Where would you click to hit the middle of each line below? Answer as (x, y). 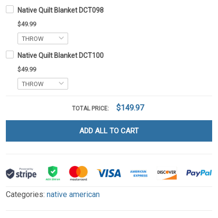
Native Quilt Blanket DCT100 (61, 56)
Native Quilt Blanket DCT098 (61, 10)
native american (73, 195)
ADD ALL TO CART (109, 131)
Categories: (26, 195)
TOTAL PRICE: (91, 109)
